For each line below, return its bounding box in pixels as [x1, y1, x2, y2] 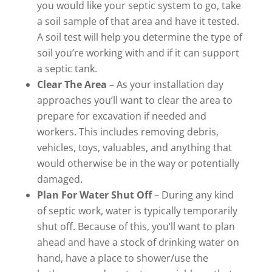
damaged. [36, 172, 83, 186]
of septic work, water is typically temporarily [36, 204, 237, 218]
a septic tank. [36, 62, 97, 76]
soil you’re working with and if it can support [36, 46, 239, 60]
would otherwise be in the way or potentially [36, 157, 239, 171]
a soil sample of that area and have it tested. [36, 15, 239, 29]
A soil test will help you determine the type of [36, 30, 242, 44]
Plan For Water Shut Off [36, 188, 152, 202]
